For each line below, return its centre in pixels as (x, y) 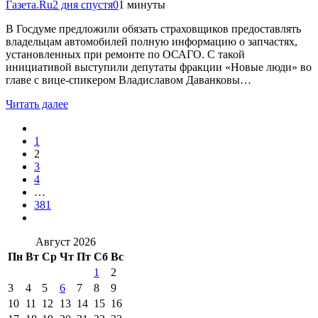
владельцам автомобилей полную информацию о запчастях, (152, 41)
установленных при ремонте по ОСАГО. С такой (125, 54)
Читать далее (37, 104)
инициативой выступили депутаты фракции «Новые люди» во (159, 67)
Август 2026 (66, 241)
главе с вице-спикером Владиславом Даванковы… (128, 79)
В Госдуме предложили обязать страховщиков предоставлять (153, 28)
